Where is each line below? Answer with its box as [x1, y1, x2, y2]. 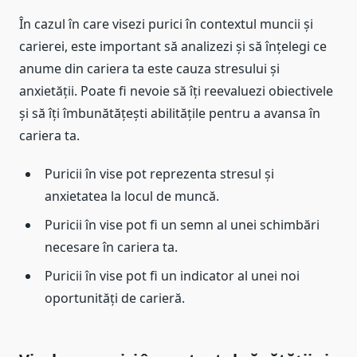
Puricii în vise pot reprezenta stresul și [45, 164, 274, 182]
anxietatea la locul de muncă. [45, 186, 219, 205]
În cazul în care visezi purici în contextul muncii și [19, 14, 313, 33]
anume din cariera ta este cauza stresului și [19, 59, 280, 77]
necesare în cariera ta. [45, 237, 178, 256]
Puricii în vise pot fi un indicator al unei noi [45, 266, 300, 284]
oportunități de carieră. [45, 288, 185, 307]
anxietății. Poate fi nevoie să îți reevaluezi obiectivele [19, 81, 333, 100]
